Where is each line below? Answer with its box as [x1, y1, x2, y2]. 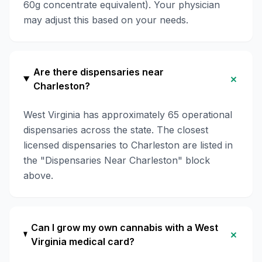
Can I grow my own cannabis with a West [31, 222, 219, 233]
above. [23, 170, 53, 181]
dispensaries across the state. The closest [23, 124, 208, 136]
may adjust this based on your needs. [23, 14, 188, 26]
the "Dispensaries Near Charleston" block [23, 154, 210, 166]
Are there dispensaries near [33, 66, 164, 78]
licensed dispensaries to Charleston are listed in [23, 139, 233, 151]
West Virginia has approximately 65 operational [23, 109, 232, 120]
